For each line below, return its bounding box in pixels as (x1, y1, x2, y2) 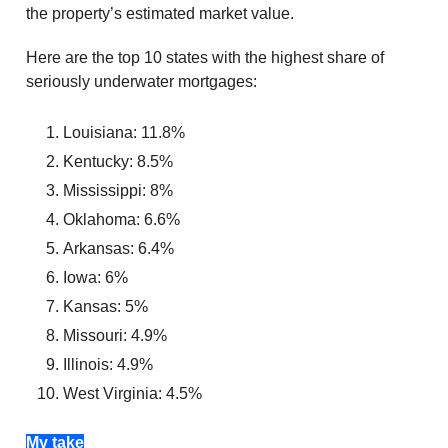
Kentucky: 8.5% (63, 152, 173, 170)
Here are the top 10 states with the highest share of (26, 48, 384, 66)
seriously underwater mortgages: (26, 72, 257, 90)
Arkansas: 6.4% (63, 239, 174, 257)
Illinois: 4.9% (63, 355, 153, 373)
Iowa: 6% (63, 268, 128, 286)
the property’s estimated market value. (26, 4, 294, 22)
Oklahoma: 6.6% (63, 210, 180, 228)
